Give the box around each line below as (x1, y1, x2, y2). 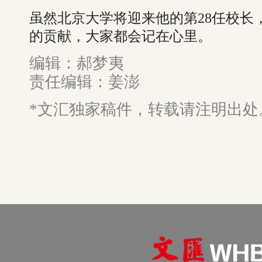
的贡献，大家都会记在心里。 (29, 29, 212, 44)
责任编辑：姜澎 (29, 73, 140, 91)
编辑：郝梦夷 (29, 54, 124, 73)
